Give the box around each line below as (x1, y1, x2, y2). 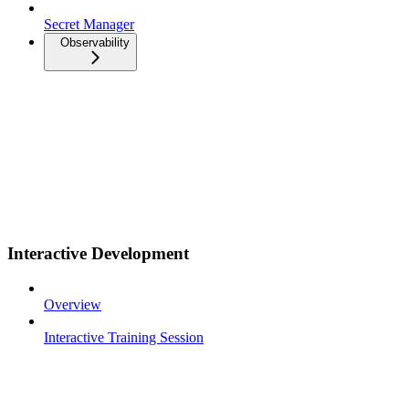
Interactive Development (7, 243, 189, 263)
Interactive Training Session (44, 330, 204, 346)
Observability (60, 36, 130, 49)
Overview (44, 297, 101, 313)
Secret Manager (44, 16, 134, 32)
